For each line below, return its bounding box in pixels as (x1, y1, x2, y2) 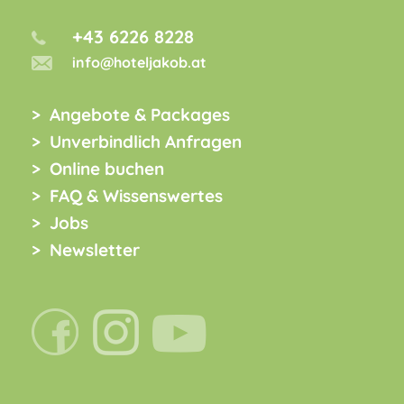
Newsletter (50, 238, 140, 261)
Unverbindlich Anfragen (50, 130, 242, 152)
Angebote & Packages (50, 103, 230, 125)
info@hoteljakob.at (72, 52, 207, 71)
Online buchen (50, 157, 164, 179)
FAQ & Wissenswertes (50, 184, 223, 207)
